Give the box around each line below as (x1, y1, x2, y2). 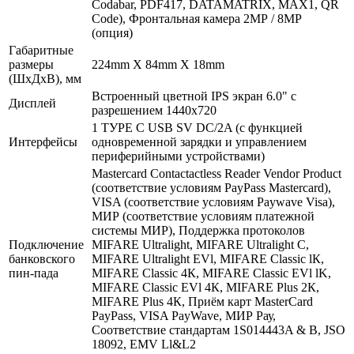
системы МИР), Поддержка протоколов (92, 223, 305, 237)
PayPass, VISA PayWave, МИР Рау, (92, 308, 276, 322)
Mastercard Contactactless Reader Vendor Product (92, 166, 341, 180)
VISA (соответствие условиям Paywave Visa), (92, 194, 335, 209)
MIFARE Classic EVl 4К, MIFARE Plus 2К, (92, 280, 319, 294)
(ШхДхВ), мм (9, 71, 81, 85)
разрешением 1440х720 (92, 103, 217, 117)
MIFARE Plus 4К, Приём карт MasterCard (92, 294, 313, 308)
